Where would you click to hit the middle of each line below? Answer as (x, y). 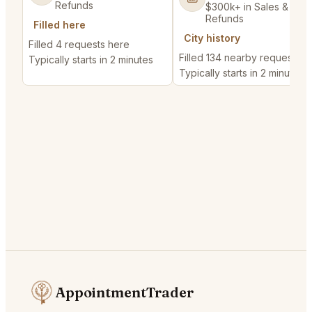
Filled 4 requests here (79, 45)
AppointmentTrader (125, 292)
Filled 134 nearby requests (240, 58)
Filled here (60, 25)
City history (212, 38)
